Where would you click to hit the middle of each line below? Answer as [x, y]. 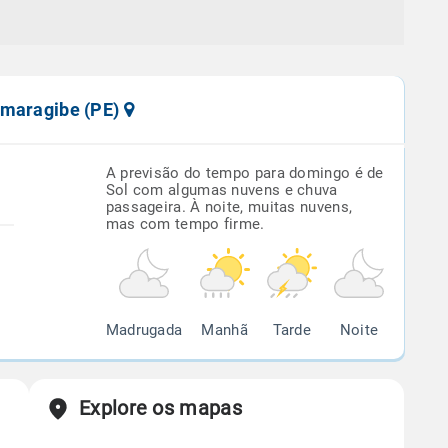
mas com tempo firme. [185, 224]
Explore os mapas [160, 408]
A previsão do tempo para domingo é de [244, 173]
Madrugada [144, 330]
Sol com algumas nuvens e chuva [221, 190]
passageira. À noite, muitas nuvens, [229, 207]
